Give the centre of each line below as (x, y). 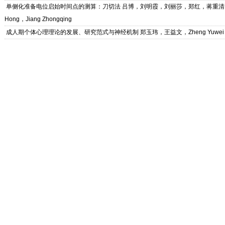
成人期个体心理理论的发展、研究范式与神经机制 (72, 32)
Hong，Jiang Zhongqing (38, 19)
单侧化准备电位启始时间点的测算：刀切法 (63, 7)
